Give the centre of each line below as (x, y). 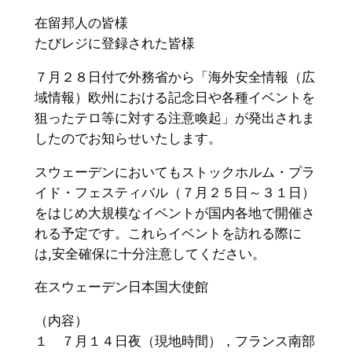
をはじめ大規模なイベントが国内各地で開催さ (174, 213)
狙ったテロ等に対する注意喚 (121, 117)
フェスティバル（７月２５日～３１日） (194, 192)
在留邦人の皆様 (81, 22)
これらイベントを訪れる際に (214, 233)
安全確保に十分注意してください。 (158, 253)
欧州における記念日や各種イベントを (201, 97)
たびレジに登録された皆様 (114, 43)
